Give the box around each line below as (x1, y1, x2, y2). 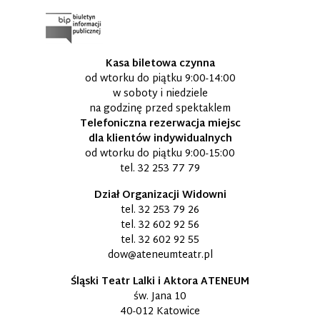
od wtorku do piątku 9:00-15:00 (85, 144, 235, 163)
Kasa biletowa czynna (105, 54, 215, 73)
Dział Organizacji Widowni (94, 186, 226, 204)
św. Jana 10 (134, 287, 186, 306)
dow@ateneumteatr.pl (107, 246, 213, 264)
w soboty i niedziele (112, 84, 208, 103)
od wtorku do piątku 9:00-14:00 (84, 69, 236, 88)
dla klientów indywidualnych (88, 129, 232, 148)
